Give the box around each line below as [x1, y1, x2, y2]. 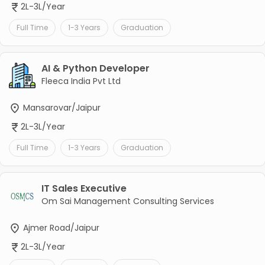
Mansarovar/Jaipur [20, 101, 101, 114]
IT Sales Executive [41, 182, 127, 196]
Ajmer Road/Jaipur [20, 222, 99, 234]
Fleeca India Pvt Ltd [41, 75, 121, 87]
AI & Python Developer [41, 61, 150, 75]
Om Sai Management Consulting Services [41, 195, 214, 208]
